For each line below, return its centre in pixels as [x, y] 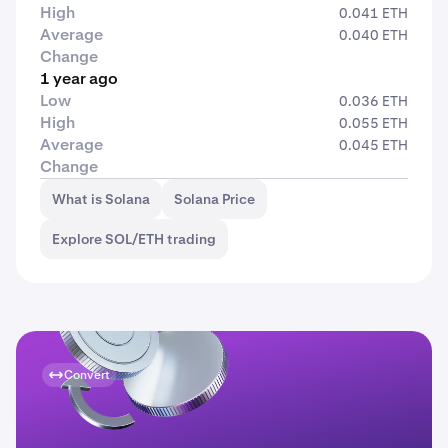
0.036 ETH [373, 101]
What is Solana [101, 199]
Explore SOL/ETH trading [134, 239]
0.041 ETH [373, 13]
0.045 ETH [373, 145]
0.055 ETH [373, 123]
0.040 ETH [373, 35]
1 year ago [79, 78]
